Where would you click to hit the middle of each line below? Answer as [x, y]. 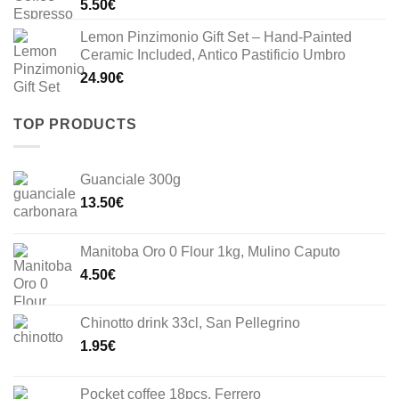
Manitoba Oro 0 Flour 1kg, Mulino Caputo [210, 251]
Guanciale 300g [130, 179]
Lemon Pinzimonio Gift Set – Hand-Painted [216, 37]
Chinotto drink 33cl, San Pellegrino [190, 322]
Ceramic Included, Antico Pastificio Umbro [213, 55]
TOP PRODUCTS [75, 125]
